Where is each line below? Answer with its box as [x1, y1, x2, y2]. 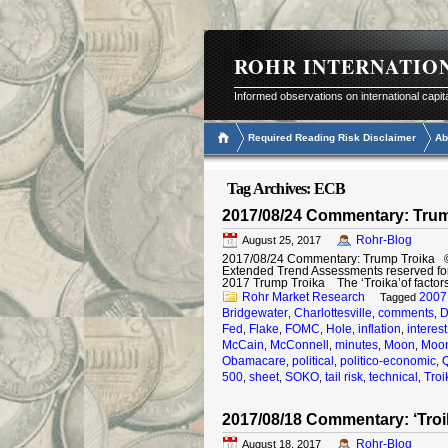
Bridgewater [222, 306, 288, 320]
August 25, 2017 [242, 234, 321, 246]
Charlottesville [294, 306, 372, 320]
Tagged [380, 291, 416, 303]
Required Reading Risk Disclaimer [248, 132, 416, 143]
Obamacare [222, 354, 286, 368]
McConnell [270, 338, 329, 352]
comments [378, 306, 434, 320]
